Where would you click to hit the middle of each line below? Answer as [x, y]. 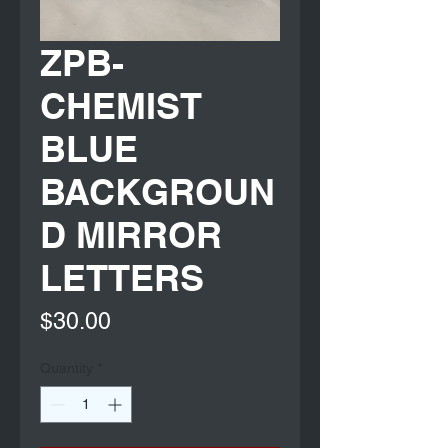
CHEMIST [121, 106]
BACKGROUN [157, 192]
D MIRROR [131, 235]
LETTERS [122, 278]
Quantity [66, 368]
